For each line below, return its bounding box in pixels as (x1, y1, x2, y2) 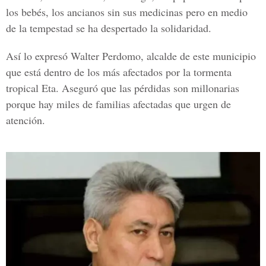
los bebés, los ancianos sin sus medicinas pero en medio (6, 5, 248, 19)
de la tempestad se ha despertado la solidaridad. (6, 21, 211, 35)
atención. (6, 113, 45, 127)
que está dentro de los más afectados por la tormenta (6, 65, 232, 79)
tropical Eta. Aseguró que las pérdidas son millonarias (6, 81, 239, 95)
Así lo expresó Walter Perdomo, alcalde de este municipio (6, 49, 256, 63)
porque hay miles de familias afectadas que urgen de (6, 97, 231, 111)
